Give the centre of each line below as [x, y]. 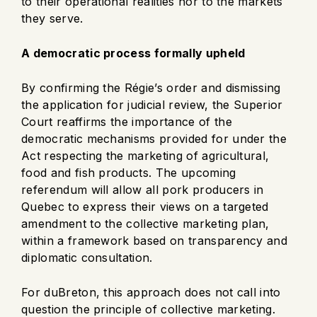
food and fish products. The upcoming [129, 172]
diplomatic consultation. [87, 257]
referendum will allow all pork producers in [143, 189]
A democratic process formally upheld [133, 53]
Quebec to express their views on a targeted [145, 206]
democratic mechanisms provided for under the [154, 138]
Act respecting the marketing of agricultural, [145, 155]
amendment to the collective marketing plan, [145, 223]
